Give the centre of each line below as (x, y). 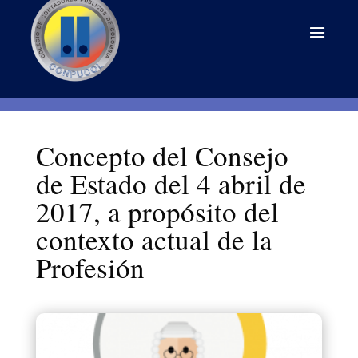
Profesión (90, 267)
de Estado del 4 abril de (171, 183)
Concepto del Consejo (162, 155)
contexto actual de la (154, 239)
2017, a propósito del (157, 211)
